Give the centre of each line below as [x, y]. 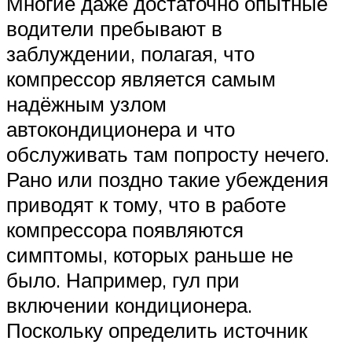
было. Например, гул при [123, 280]
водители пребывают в [114, 29]
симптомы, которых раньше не [150, 255]
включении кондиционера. [129, 305]
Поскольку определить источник [157, 330]
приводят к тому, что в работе [146, 205]
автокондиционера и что [121, 129]
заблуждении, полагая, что [130, 54]
